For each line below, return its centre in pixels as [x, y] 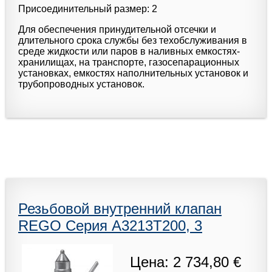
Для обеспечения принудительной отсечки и [117, 29]
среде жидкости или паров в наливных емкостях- [129, 51]
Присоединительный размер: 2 [88, 8]
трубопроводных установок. [81, 84]
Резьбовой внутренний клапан [120, 208]
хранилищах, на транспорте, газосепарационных [129, 62]
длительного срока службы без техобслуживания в [133, 40]
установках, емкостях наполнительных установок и [133, 73]
